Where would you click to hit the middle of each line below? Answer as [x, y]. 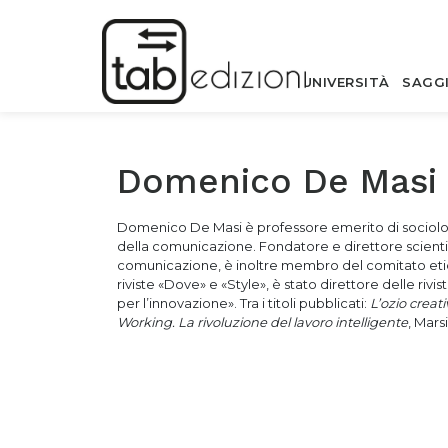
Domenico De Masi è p [191, 227]
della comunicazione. [188, 246]
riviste [137, 284]
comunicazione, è [176, 265]
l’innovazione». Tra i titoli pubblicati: [256, 303]
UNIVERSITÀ [345, 82]
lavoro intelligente [350, 322]
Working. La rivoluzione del [205, 322]
